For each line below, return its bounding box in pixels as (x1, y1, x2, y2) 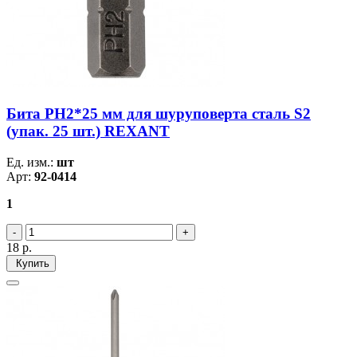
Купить (13, 257, 49, 269)
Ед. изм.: (6, 155, 57, 169)
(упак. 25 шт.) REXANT (6, 123, 170, 140)
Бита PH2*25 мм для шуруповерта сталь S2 (6, 105, 311, 123)
